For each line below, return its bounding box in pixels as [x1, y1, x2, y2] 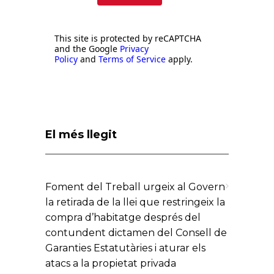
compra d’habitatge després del [45, 211, 201, 223]
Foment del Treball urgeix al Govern [45, 180, 225, 193]
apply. [166, 53, 193, 65]
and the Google [54, 42, 120, 54]
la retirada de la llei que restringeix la [45, 196, 225, 208]
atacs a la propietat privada [45, 257, 176, 269]
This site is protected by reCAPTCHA [54, 32, 201, 44]
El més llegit [45, 127, 117, 141]
